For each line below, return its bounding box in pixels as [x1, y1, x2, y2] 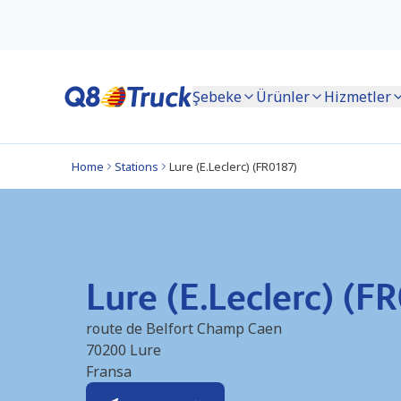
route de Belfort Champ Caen [86, 319, 282, 338]
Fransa [86, 362, 132, 381]
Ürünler [256, 87, 310, 107]
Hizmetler [324, 87, 391, 107]
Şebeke [192, 87, 242, 107]
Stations [115, 158, 158, 175]
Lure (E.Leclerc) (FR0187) [169, 158, 297, 175]
